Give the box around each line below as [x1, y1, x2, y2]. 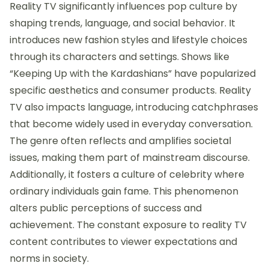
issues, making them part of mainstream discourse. [10, 151, 250, 165]
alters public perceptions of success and [10, 201, 202, 216]
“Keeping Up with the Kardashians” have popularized [10, 67, 256, 81]
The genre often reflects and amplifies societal [10, 134, 231, 148]
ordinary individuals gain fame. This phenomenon [10, 184, 238, 199]
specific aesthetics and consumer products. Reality [10, 83, 251, 98]
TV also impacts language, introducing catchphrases [10, 100, 258, 115]
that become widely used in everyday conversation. [10, 117, 253, 131]
